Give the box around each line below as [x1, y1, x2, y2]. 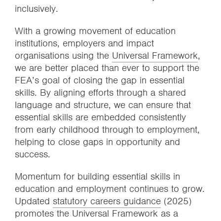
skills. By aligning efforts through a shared [15, 86, 186, 99]
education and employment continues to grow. [15, 183, 205, 195]
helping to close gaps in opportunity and [15, 136, 180, 148]
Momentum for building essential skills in [15, 170, 180, 183]
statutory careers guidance [53, 195, 161, 207]
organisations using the [15, 49, 112, 62]
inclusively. [15, 2, 58, 15]
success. [15, 148, 50, 160]
